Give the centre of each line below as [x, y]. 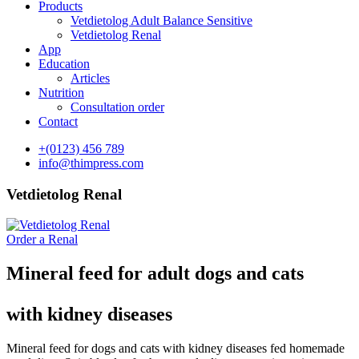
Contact [58, 121]
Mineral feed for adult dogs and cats [155, 274]
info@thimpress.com [91, 163]
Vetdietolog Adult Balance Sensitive [161, 20]
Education [64, 64]
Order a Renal [42, 240]
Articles [90, 78]
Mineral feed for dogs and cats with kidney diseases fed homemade [175, 349]
